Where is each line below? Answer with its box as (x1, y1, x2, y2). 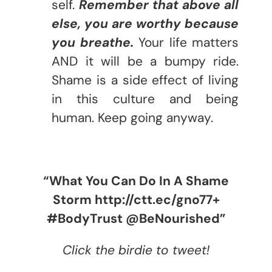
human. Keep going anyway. (52, 109, 213, 126)
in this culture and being (52, 90, 239, 107)
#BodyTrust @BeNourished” (46, 210, 226, 227)
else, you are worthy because (52, 15, 239, 32)
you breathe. (52, 34, 134, 51)
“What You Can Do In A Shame (43, 172, 229, 189)
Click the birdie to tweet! (63, 242, 209, 259)
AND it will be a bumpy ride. (52, 53, 239, 70)
